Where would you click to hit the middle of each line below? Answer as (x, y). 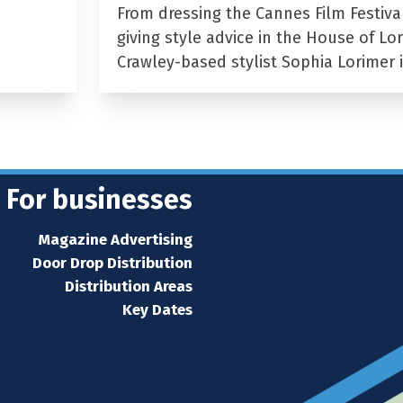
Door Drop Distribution (112, 263)
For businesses (99, 199)
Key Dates (157, 309)
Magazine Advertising (116, 239)
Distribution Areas (129, 286)
